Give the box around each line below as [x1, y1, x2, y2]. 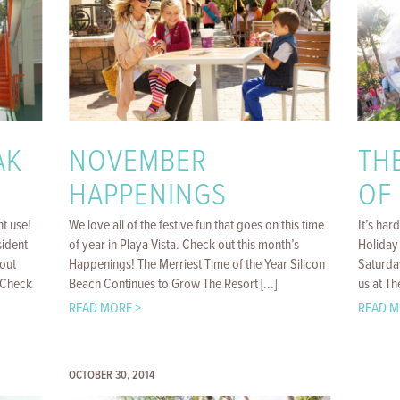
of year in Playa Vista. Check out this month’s [69, 236, 300, 254]
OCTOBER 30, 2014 [69, 368, 155, 383]
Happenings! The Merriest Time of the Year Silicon [69, 255, 326, 274]
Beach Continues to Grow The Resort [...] [69, 275, 278, 294]
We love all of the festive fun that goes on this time [69, 216, 325, 235]
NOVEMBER [69, 142, 208, 183]
